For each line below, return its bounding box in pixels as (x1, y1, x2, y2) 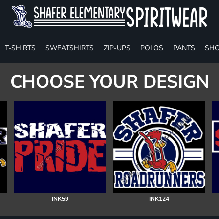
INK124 (149, 195, 169, 203)
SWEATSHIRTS (45, 43, 94, 53)
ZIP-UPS (104, 43, 131, 53)
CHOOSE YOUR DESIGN (10, 69, 209, 94)
